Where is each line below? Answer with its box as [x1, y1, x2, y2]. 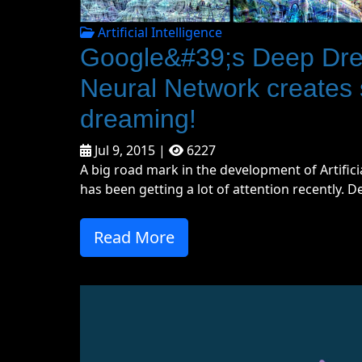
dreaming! [80, 104, 196, 134]
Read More [94, 226, 175, 249]
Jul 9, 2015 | [91, 141, 169, 160]
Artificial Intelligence [95, 23, 222, 42]
